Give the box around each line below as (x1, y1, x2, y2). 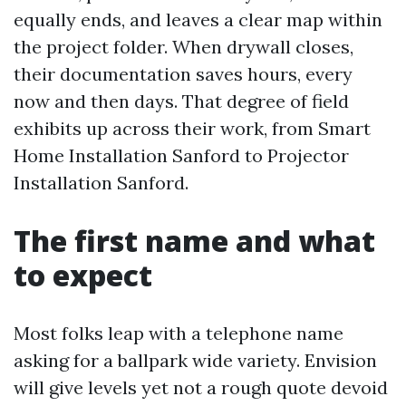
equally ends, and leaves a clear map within (14, 8, 382, 31)
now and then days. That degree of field (14, 90, 349, 112)
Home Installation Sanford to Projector (14, 144, 349, 167)
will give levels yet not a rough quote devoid (14, 376, 388, 399)
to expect (14, 256, 152, 295)
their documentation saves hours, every (14, 63, 353, 85)
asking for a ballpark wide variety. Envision (14, 349, 377, 372)
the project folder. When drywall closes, (14, 35, 353, 58)
